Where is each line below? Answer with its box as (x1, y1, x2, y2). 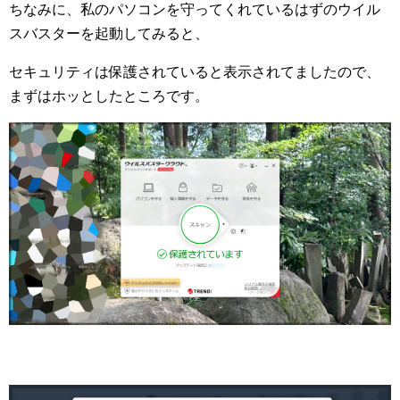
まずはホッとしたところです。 (9, 87, 209, 104)
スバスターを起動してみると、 (9, 25, 209, 41)
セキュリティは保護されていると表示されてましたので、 (9, 63, 380, 79)
